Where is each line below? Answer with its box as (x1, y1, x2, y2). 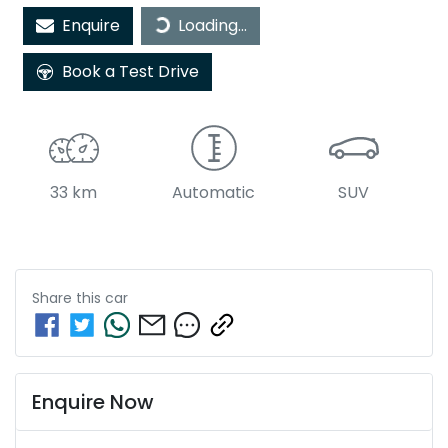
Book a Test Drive (62, 60, 199, 84)
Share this (32, 288, 105, 309)
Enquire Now (32, 388, 154, 417)
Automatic (172, 181, 256, 205)
